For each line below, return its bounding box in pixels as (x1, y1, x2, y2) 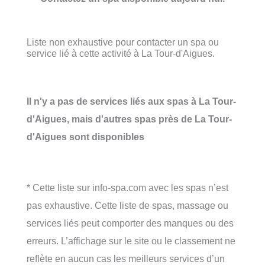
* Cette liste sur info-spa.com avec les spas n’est (27, 182, 228, 193)
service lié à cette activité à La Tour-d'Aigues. (27, 47, 215, 59)
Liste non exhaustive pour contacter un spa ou (27, 36, 219, 47)
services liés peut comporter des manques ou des (27, 218, 234, 229)
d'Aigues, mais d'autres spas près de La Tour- (27, 114, 232, 125)
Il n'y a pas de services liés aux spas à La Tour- (27, 96, 236, 107)
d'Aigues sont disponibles (27, 131, 144, 143)
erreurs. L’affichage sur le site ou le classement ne (27, 235, 235, 247)
